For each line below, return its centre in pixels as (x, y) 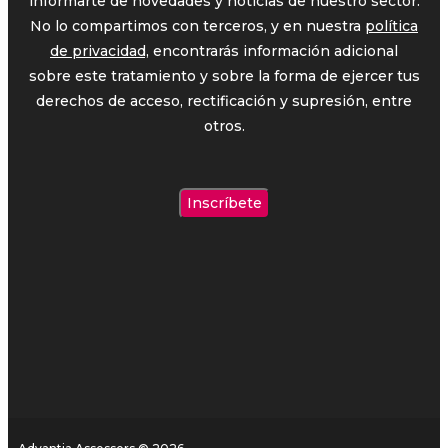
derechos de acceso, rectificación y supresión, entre (224, 100)
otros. (224, 125)
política (391, 25)
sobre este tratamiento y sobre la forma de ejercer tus (224, 75)
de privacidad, (99, 50)
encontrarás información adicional (273, 50)
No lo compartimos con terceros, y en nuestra (197, 25)
